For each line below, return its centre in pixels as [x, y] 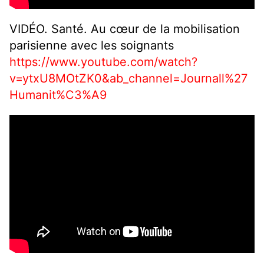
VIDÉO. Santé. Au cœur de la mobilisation [125, 29]
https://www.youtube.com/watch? [103, 62]
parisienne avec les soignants [92, 46]
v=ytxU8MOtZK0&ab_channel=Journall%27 [128, 79]
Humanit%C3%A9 [58, 95]
